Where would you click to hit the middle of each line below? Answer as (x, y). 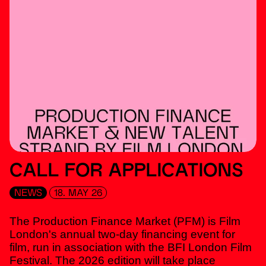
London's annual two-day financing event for (122, 234)
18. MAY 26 (78, 193)
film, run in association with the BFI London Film (131, 247)
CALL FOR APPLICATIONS (126, 172)
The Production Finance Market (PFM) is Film (125, 221)
